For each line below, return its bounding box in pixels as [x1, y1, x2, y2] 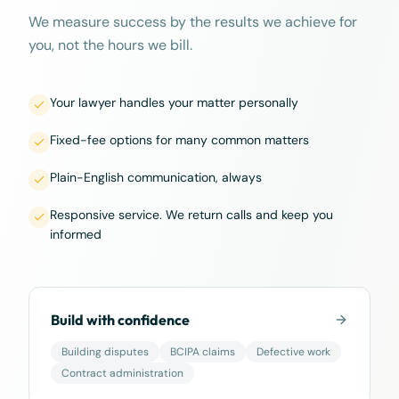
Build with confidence [51, 311, 190, 329]
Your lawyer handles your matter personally [50, 94, 298, 110]
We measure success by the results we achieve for [28, 12, 357, 31]
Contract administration [61, 366, 183, 380]
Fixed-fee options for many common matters [50, 132, 309, 148]
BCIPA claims [170, 345, 235, 359]
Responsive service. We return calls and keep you [50, 207, 333, 223]
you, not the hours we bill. [28, 36, 192, 54]
